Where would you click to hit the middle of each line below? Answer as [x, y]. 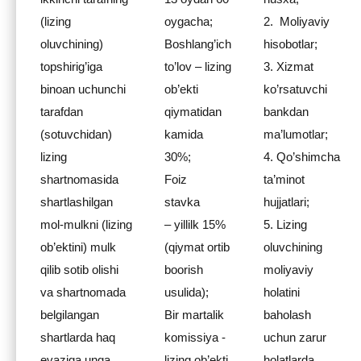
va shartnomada [83, 292]
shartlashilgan [77, 202]
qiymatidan [193, 112]
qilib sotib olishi [79, 270]
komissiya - [195, 337]
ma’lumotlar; [296, 134]
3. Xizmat [288, 66]
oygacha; [189, 21]
